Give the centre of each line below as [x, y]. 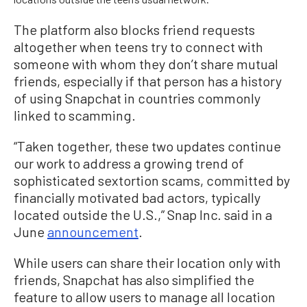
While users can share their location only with [147, 262]
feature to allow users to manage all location [145, 296]
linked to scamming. [75, 115]
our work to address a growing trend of [129, 163]
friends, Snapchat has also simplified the [134, 279]
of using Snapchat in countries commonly [137, 98]
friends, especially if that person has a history [148, 81]
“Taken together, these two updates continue [147, 146]
